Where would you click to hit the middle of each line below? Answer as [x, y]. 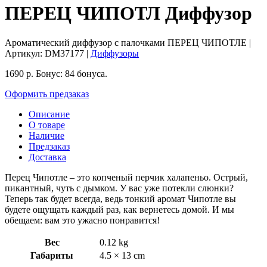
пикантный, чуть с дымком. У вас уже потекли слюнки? [119, 188]
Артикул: [25, 53]
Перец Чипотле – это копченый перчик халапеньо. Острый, [126, 177]
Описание [49, 114]
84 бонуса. [85, 73]
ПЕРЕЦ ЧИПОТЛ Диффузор [128, 13]
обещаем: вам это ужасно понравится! [82, 220]
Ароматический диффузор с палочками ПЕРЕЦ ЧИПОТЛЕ [127, 42]
